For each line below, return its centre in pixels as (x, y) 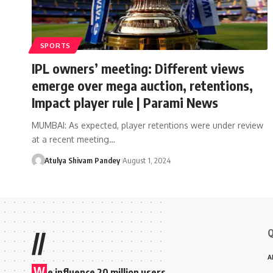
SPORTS (55, 45)
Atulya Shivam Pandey (82, 160)
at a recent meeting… (73, 139)
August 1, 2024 (146, 160)
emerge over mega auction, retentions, (142, 85)
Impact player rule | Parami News (125, 102)
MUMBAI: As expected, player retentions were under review (147, 125)
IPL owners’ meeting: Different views (138, 68)
